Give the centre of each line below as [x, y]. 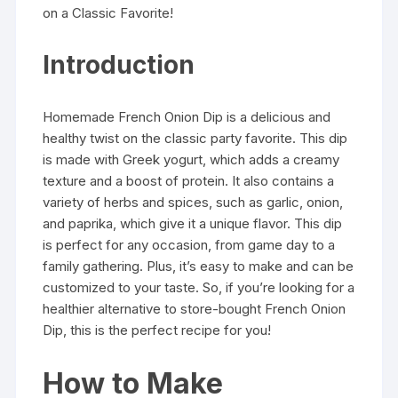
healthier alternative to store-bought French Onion [195, 309]
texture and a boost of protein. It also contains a [189, 181]
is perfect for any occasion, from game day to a [189, 245]
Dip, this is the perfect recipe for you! [157, 330]
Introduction [119, 65]
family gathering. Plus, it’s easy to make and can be [199, 266]
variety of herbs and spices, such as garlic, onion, [193, 202]
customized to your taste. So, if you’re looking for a [199, 287]
